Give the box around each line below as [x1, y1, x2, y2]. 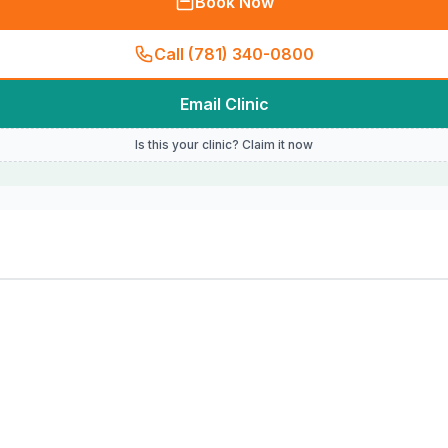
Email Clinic [179, 94, 269, 114]
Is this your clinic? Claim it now [135, 137, 313, 152]
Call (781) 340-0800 [154, 44, 314, 64]
